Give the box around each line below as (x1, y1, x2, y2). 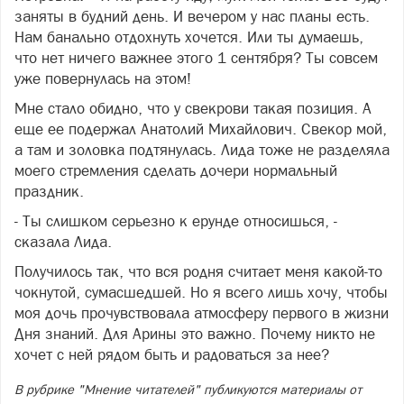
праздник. (14, 181, 84, 200)
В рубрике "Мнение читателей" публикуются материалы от (14, 381, 362, 397)
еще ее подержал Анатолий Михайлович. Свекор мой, (14, 119, 387, 138)
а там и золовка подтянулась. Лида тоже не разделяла (14, 140, 390, 159)
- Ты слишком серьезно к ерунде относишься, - (14, 211, 337, 230)
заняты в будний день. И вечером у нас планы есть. (14, 6, 370, 25)
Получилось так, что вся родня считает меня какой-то (14, 262, 382, 280)
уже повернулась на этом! (14, 69, 191, 87)
